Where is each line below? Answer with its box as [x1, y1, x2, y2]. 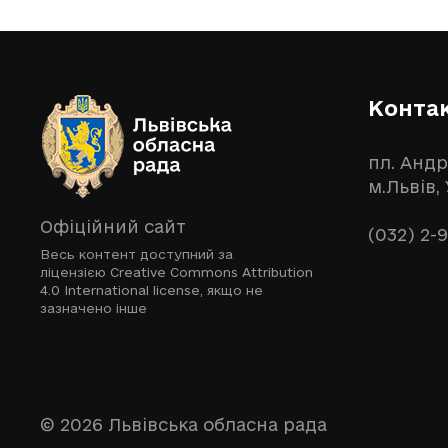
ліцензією [40, 265, 110, 279]
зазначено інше [40, 301, 147, 315]
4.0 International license [40, 283, 200, 297]
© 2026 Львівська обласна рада [40, 415, 327, 434]
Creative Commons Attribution [110, 265, 313, 279]
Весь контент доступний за [40, 247, 233, 261]
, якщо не [200, 283, 263, 297]
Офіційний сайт [40, 217, 186, 236]
